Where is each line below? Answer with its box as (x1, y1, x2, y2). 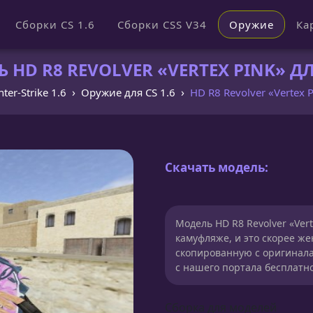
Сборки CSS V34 (117, 17, 207, 31)
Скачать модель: (165, 159, 268, 175)
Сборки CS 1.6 (15, 17, 95, 31)
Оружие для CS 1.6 (81, 85, 175, 99)
